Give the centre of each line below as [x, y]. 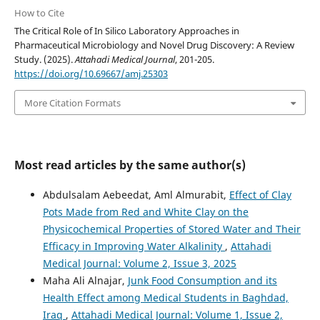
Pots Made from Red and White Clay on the [145, 211]
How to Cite [39, 13]
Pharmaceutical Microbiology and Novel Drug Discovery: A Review [154, 45]
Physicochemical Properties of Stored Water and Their [171, 229]
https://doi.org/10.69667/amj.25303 [91, 74]
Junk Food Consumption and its [202, 280]
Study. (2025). [44, 60]
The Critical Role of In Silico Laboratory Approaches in [126, 31]
